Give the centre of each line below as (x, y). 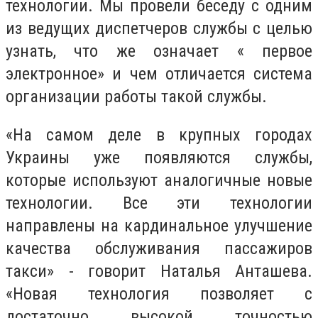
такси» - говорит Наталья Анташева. (159, 271)
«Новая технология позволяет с (159, 294)
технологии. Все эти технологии (159, 203)
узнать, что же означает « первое (159, 51)
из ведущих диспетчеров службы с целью (159, 28)
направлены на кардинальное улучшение (159, 225)
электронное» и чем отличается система (159, 74)
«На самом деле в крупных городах (159, 135)
